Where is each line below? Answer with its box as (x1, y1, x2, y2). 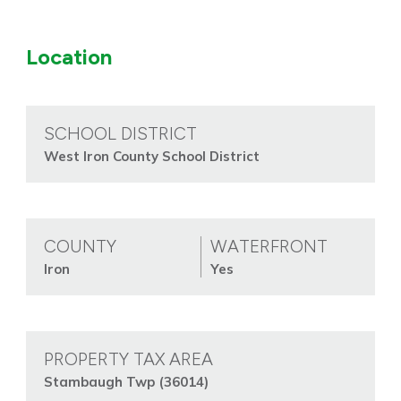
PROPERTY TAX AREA (43, 348, 213, 371)
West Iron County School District (43, 148, 260, 166)
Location (25, 44, 112, 71)
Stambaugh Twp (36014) (43, 373, 209, 391)
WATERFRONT (209, 235, 328, 258)
